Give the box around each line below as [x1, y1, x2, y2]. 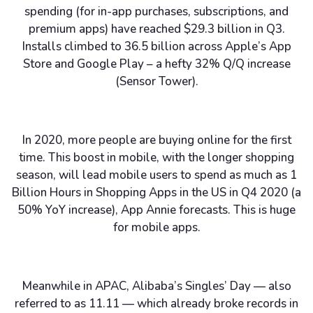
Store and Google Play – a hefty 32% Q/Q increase [22, 55, 291, 72]
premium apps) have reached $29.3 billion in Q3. [28, 20, 285, 37]
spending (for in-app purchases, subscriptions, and [24, 3, 289, 20]
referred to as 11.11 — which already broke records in [15, 295, 298, 312]
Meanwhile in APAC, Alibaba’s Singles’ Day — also [22, 277, 291, 294]
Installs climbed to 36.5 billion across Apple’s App [22, 38, 291, 54]
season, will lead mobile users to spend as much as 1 [16, 166, 297, 183]
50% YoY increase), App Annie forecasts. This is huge [17, 201, 296, 218]
